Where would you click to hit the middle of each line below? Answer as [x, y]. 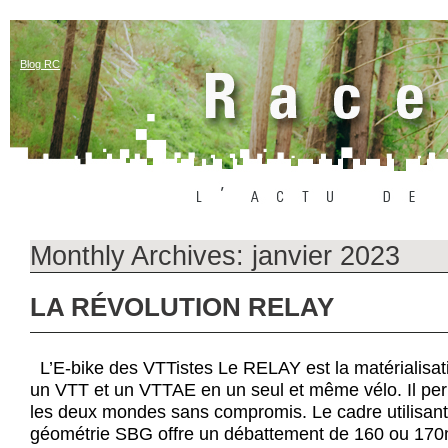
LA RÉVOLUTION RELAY [182, 307]
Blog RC [40, 64]
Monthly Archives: [141, 255]
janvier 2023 [326, 255]
